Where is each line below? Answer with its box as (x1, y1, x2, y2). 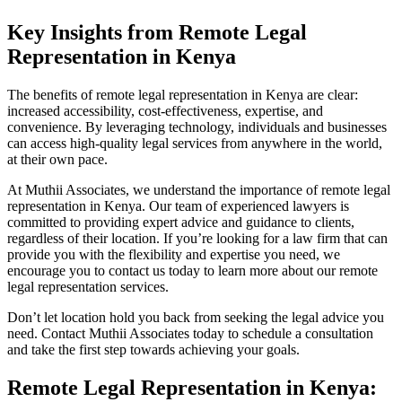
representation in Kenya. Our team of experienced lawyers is (7, 198, 349, 214)
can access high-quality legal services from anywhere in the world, (7, 135, 382, 152)
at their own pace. (7, 152, 108, 168)
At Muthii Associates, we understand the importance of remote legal (7, 182, 390, 198)
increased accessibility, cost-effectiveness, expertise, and (7, 103, 323, 119)
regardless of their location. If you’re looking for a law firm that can (7, 231, 388, 247)
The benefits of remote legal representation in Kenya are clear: (7, 87, 358, 103)
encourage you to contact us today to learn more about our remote (7, 263, 378, 279)
